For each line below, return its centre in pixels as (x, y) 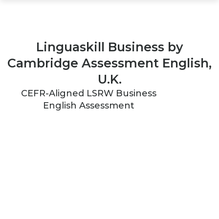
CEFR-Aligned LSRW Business (88, 93)
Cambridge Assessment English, (109, 63)
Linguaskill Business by (109, 47)
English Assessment (88, 106)
